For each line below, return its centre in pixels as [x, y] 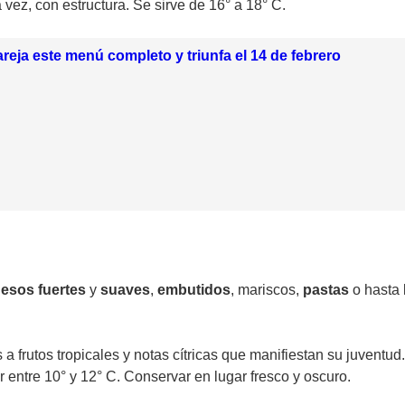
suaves [125, 290]
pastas [326, 290]
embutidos [194, 290]
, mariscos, [267, 290]
